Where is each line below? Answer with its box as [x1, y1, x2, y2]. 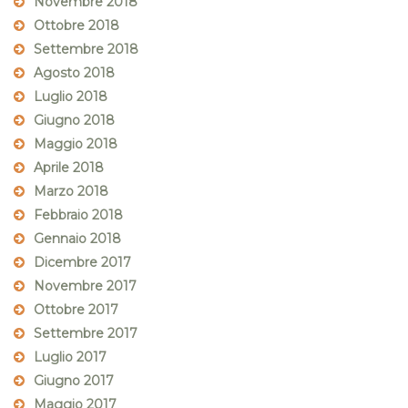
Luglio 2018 [34, 88, 107, 106]
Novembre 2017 [34, 278, 137, 295]
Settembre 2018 [34, 41, 138, 58]
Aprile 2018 [34, 159, 104, 177]
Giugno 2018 [34, 112, 115, 129]
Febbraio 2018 [34, 207, 123, 224]
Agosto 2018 [34, 65, 115, 82]
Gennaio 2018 [34, 230, 121, 248]
